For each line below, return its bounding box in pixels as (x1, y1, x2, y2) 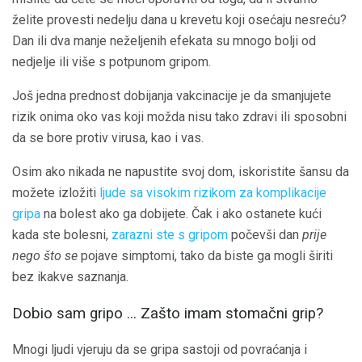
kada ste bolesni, (12, 227, 112, 243)
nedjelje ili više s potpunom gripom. (12, 54, 211, 70)
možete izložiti (12, 185, 99, 201)
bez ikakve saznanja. (12, 269, 128, 285)
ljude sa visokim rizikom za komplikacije (99, 185, 326, 201)
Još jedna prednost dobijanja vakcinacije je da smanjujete (12, 88, 331, 104)
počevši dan (228, 227, 302, 243)
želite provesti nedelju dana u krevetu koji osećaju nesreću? (12, 12, 347, 28)
